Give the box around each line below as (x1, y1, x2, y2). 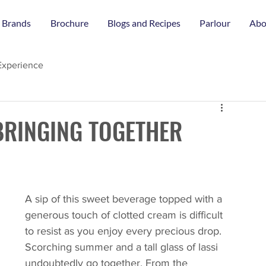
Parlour (199, 17, 230, 28)
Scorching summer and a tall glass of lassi (25, 241, 221, 253)
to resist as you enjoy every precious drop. (25, 225, 224, 237)
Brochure (50, 17, 88, 28)
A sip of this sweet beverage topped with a (25, 193, 225, 205)
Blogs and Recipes (107, 17, 180, 28)
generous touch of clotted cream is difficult (25, 209, 226, 221)
